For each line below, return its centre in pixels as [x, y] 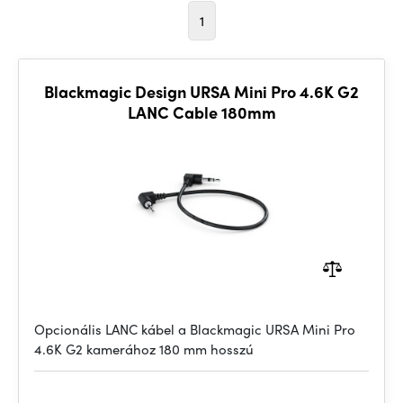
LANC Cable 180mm [201, 112]
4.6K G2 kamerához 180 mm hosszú [144, 349]
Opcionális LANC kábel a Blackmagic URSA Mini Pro [195, 329]
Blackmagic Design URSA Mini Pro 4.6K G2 [201, 91]
